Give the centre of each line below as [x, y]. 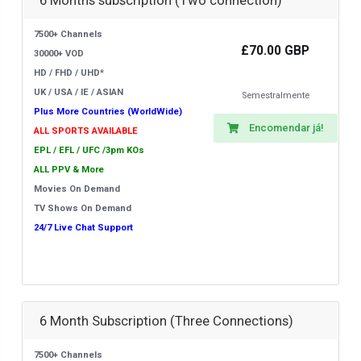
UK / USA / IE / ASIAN [79, 92]
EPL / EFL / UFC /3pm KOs [89, 150]
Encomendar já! [286, 128]
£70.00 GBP [276, 50]
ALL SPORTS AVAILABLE [86, 131]
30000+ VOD [59, 54]
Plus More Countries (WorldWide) [108, 112]
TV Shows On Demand [83, 208]
